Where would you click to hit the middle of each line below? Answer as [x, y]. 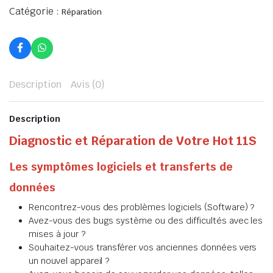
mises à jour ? [57, 234]
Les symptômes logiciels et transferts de [121, 167]
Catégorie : [35, 11]
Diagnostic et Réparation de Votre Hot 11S [133, 141]
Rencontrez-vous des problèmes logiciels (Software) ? [142, 207]
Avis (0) [88, 84]
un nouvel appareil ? [69, 261]
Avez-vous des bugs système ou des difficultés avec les [146, 221]
